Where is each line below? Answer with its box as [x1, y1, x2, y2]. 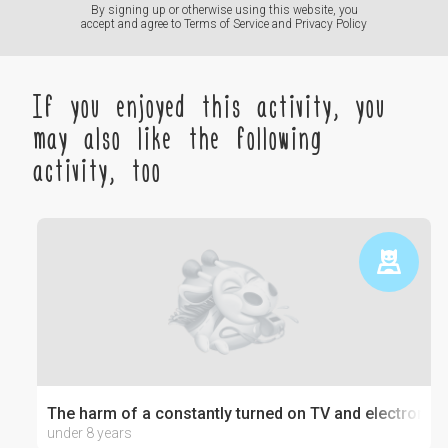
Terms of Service [184, 17, 269, 31]
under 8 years [46, 425, 132, 441]
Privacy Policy [295, 17, 367, 31]
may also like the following [33, 117, 323, 155]
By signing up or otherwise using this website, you [90, 3, 358, 17]
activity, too [33, 149, 162, 187]
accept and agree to [81, 17, 184, 31]
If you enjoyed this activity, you [33, 85, 386, 123]
